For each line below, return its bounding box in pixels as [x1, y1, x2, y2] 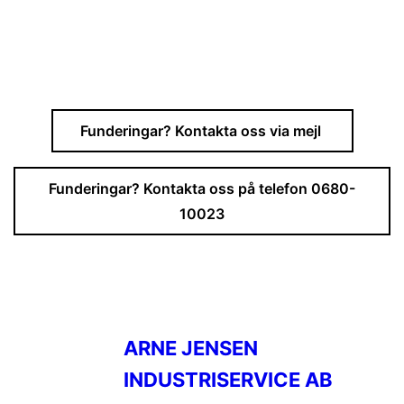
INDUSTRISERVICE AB [124, 367, 333, 391]
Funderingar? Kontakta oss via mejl [79, 122, 325, 140]
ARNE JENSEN [124, 335, 258, 360]
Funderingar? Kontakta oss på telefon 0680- [49, 179, 355, 197]
